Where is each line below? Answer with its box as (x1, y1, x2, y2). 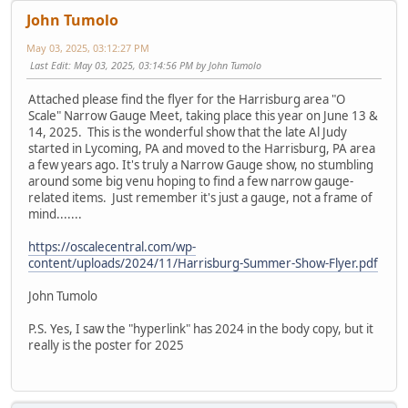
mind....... (28, 205, 82, 222)
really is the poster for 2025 (28, 336, 184, 353)
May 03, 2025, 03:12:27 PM (26, 40, 149, 55)
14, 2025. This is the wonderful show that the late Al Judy (28, 123, 347, 140)
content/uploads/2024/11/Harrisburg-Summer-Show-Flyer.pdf (28, 254, 378, 271)
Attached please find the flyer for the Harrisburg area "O (28, 90, 345, 107)
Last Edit (30, 57, 68, 72)
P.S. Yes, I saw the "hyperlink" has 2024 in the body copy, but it (28, 320, 373, 337)
